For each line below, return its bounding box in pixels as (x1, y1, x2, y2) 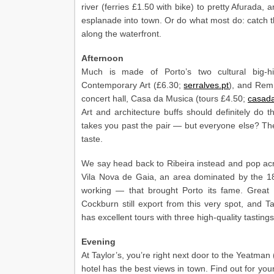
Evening (81, 237, 116, 246)
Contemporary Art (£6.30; (81, 80, 184, 90)
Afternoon (81, 53, 124, 63)
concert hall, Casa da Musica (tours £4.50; (81, 94, 248, 103)
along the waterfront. (81, 29, 161, 39)
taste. (81, 134, 103, 144)
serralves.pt (183, 80, 229, 90)
